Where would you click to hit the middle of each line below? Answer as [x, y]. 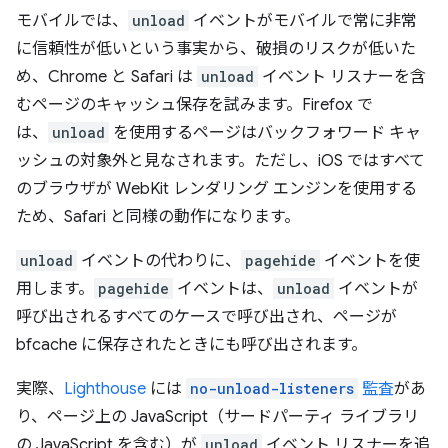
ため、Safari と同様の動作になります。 [158, 217]
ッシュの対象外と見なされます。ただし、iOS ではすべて [220, 161]
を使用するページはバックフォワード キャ [265, 133]
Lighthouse [105, 389]
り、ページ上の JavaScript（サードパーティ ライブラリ [217, 417]
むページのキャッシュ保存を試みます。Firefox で [194, 105]
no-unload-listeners [272, 388]
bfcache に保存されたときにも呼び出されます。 [191, 345]
